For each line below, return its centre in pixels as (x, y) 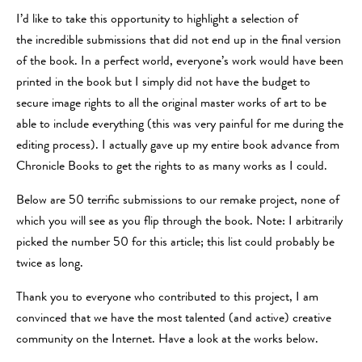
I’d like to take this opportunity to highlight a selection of (157, 20)
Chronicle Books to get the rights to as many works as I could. (172, 167)
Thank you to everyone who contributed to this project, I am (167, 298)
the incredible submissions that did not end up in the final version (179, 41)
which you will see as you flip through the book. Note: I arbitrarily (179, 222)
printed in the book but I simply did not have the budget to (163, 83)
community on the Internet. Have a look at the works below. (167, 340)
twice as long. (50, 264)
